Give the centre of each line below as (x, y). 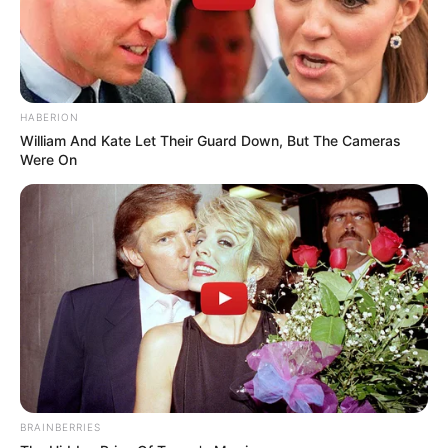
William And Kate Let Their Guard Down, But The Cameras (210, 140)
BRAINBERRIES (60, 427)
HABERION (49, 116)
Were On (48, 159)
